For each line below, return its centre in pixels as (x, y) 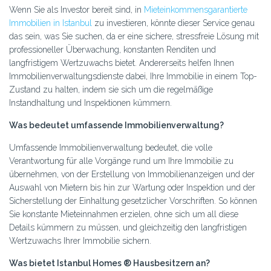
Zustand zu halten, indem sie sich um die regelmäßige (111, 90)
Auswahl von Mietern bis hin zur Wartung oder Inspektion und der (132, 188)
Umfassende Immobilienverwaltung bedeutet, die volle (111, 148)
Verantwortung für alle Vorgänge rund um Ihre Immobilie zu (121, 161)
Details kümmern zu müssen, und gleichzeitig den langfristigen (128, 228)
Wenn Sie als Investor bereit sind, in (77, 10)
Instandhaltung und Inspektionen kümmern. (90, 103)
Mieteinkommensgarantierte (196, 10)
